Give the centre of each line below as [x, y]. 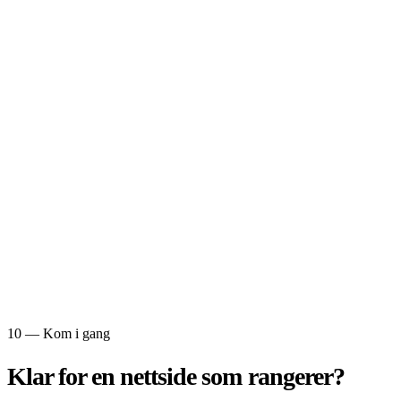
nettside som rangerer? [232, 376]
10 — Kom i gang [59, 334]
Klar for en [64, 376]
